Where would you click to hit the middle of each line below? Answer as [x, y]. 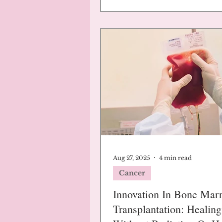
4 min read [175, 158]
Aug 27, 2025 [132, 158]
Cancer [132, 173]
